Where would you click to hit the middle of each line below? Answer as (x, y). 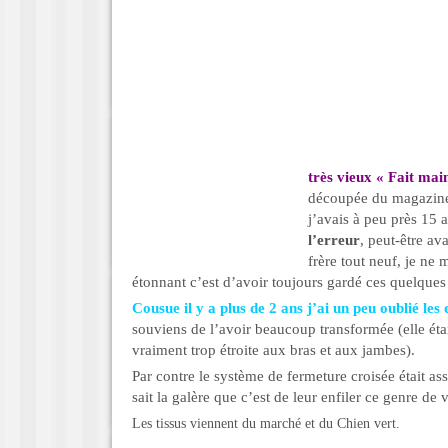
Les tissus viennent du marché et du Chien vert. (266, 423)
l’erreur (334, 240)
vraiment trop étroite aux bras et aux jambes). (273, 350)
